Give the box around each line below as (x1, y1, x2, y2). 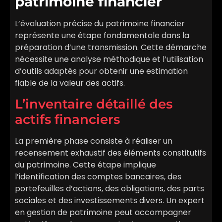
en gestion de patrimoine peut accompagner (15, 206, 191, 218)
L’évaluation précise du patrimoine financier (15, 18, 185, 30)
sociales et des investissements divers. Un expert (15, 194, 205, 206)
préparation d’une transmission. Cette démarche (15, 42, 207, 54)
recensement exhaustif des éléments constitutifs (15, 147, 206, 159)
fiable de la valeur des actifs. (15, 77, 125, 89)
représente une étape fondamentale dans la (15, 30, 189, 42)
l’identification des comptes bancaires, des (15, 170, 181, 182)
